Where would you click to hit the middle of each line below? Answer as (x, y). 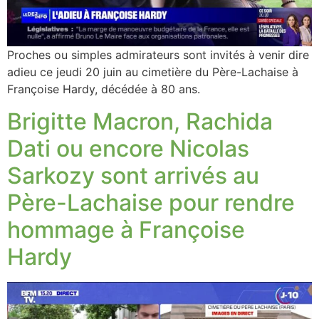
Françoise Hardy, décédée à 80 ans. (105, 89)
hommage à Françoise (126, 229)
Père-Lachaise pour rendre (151, 202)
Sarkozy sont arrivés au (133, 175)
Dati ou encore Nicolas (128, 148)
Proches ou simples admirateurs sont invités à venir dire (158, 55)
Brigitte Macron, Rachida (140, 121)
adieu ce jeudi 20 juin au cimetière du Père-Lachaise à (153, 72)
